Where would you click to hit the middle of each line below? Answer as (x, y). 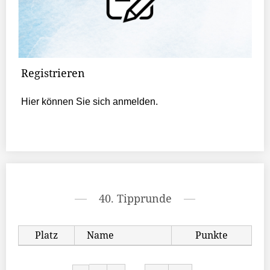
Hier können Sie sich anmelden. (89, 102)
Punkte (212, 235)
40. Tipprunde (135, 199)
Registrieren (53, 73)
